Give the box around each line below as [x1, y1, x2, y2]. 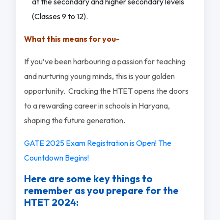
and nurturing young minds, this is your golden [24, 71, 175, 81]
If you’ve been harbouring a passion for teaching [24, 56, 186, 66]
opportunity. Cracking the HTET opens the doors [24, 85, 189, 96]
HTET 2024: [24, 195, 79, 208]
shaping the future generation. [24, 115, 125, 125]
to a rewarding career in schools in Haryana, [24, 100, 170, 110]
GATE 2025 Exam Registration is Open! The [24, 137, 171, 148]
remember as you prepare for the [24, 184, 179, 196]
